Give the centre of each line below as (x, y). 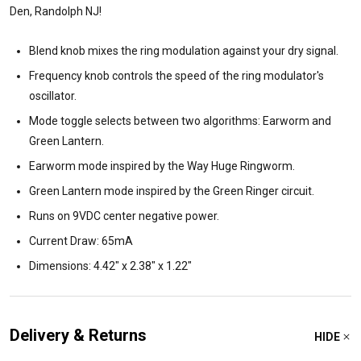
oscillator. (53, 96)
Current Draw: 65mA (81, 241)
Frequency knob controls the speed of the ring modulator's (176, 76)
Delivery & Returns (78, 336)
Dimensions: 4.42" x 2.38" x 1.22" (110, 266)
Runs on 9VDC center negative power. (124, 216)
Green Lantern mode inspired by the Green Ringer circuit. (172, 191)
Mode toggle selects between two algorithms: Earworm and (180, 121)
